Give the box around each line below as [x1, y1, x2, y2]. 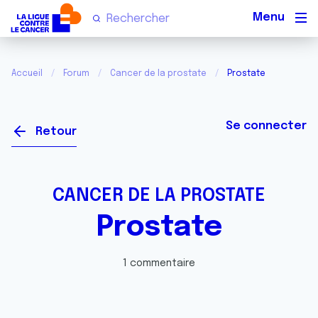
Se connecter [226, 120, 307, 132]
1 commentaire [123, 258, 195, 268]
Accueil [11, 70, 43, 78]
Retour [35, 126, 77, 138]
